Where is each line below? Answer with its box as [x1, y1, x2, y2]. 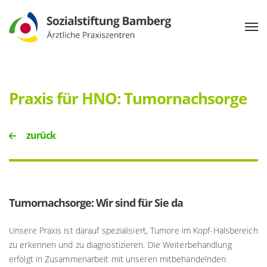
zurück [24, 128, 55, 142]
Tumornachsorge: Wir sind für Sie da [9, 195, 183, 210]
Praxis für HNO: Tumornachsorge [9, 87, 247, 109]
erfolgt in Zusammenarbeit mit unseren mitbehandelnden [9, 253, 226, 265]
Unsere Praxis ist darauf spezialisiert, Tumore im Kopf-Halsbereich [9, 224, 258, 236]
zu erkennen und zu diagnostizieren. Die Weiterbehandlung [9, 238, 232, 250]
